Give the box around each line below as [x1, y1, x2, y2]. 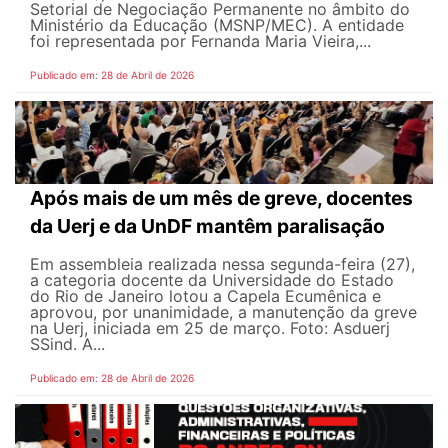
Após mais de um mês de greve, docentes [30, 186, 413, 211]
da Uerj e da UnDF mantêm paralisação [30, 214, 389, 239]
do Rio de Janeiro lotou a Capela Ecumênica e [30, 286, 381, 307]
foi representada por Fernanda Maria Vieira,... [30, 30, 371, 51]
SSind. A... [30, 334, 105, 355]
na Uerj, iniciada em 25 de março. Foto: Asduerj [30, 318, 390, 339]
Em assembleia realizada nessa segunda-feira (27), [30, 254, 415, 275]
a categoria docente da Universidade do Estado [30, 270, 394, 291]
